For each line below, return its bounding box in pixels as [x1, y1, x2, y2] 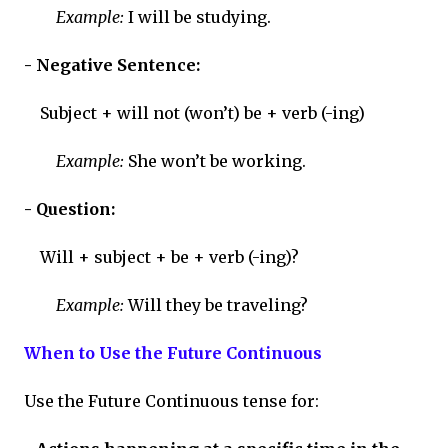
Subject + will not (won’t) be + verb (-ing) [40, 103, 365, 124]
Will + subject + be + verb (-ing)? [40, 247, 299, 268]
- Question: [24, 199, 115, 220]
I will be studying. [124, 7, 271, 28]
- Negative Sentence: [24, 55, 200, 76]
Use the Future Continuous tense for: [24, 391, 319, 412]
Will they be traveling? [124, 295, 308, 316]
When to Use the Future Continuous [24, 343, 322, 364]
